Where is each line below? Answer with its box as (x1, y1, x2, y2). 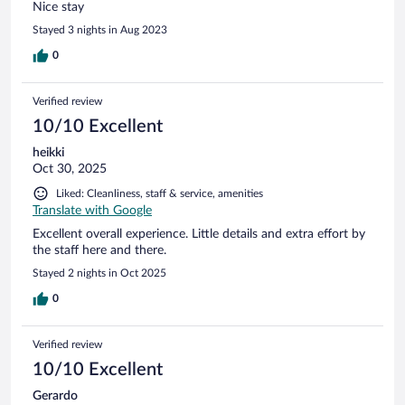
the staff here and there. (33, 243, 166, 257)
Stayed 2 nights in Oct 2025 (33, 267, 166, 278)
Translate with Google (33, 203, 152, 217)
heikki (33, 146, 64, 159)
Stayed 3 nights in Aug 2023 (33, 24, 167, 35)
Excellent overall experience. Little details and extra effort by (33, 227, 365, 240)
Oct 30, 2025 (33, 162, 107, 175)
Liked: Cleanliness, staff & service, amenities (56, 187, 263, 199)
